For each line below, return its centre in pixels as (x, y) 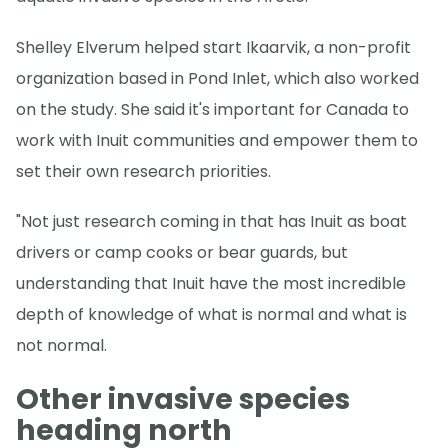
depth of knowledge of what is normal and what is (211, 314)
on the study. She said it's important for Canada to (212, 109)
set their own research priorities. (143, 171)
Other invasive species (183, 399)
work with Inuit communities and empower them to (217, 140)
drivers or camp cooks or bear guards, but (182, 252)
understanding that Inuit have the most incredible (211, 283)
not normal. (61, 345)
